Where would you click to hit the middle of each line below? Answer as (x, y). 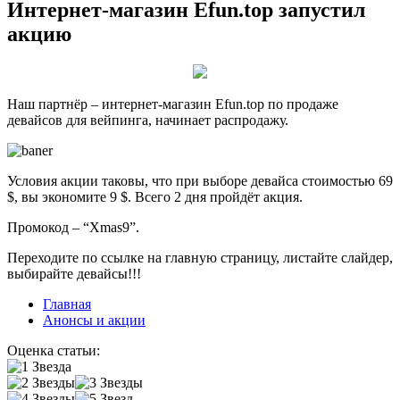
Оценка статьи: (54, 350)
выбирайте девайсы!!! (74, 273)
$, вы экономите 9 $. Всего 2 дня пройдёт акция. (155, 196)
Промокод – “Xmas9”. (73, 227)
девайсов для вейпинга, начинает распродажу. (148, 120)
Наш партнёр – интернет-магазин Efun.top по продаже (173, 104)
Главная (67, 304)
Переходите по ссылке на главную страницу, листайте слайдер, (200, 257)
